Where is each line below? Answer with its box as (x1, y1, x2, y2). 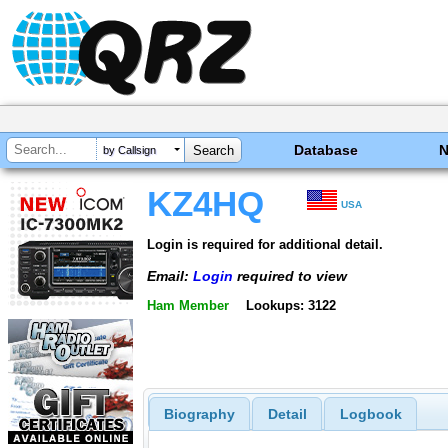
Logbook (339, 406, 402, 423)
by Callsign (103, 144, 156, 157)
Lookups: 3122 (245, 298, 336, 314)
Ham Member (147, 298, 229, 314)
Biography (163, 406, 235, 423)
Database (294, 142, 359, 158)
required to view (233, 267, 347, 284)
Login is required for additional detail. (147, 236, 383, 252)
